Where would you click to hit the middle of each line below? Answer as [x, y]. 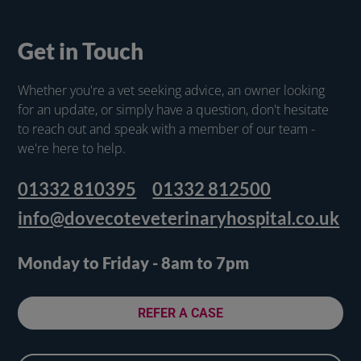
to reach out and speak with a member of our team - [167, 129]
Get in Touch [81, 51]
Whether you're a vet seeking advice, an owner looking [172, 91]
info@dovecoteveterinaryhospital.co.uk [179, 218]
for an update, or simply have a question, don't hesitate [174, 110]
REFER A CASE [180, 313]
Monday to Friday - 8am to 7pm [134, 263]
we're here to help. [72, 149]
